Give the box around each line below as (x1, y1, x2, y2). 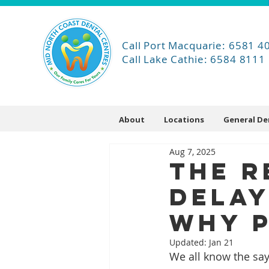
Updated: (169, 237, 209, 248)
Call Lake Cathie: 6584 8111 (122, 52, 265, 66)
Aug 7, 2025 (169, 145, 216, 157)
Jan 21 (209, 237, 234, 248)
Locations (164, 114, 204, 125)
